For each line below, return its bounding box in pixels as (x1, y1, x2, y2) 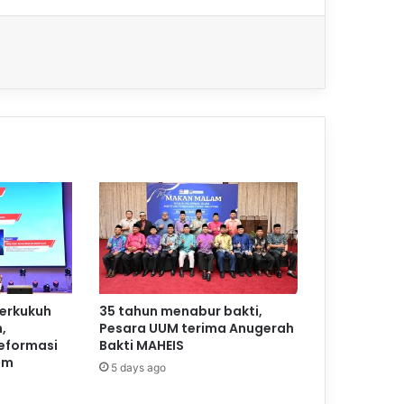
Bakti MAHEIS (98, 336, 184, 355)
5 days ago (110, 361, 166, 375)
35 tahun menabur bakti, (98, 302, 262, 321)
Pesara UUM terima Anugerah (98, 319, 294, 338)
